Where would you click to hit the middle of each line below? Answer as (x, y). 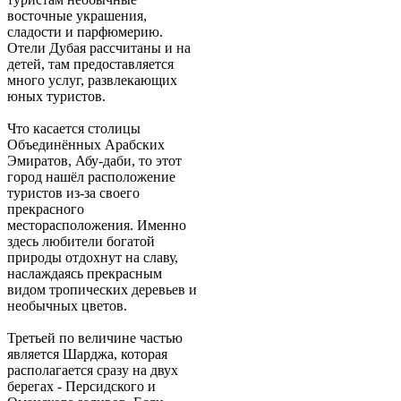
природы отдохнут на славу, (93, 258)
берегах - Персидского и (81, 387)
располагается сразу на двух (93, 371)
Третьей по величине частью (95, 338)
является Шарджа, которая (87, 354)
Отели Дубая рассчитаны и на (99, 48)
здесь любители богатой (81, 242)
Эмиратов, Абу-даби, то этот (94, 161)
